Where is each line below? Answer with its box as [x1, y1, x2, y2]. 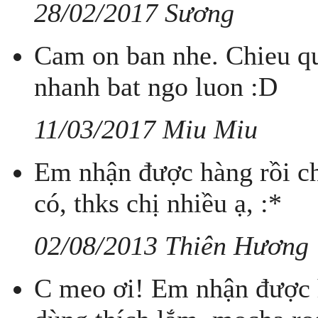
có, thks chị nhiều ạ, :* [34, 188, 282, 219]
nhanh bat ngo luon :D [34, 72, 278, 102]
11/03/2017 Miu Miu [34, 114, 258, 145]
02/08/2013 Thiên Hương [34, 231, 309, 261]
